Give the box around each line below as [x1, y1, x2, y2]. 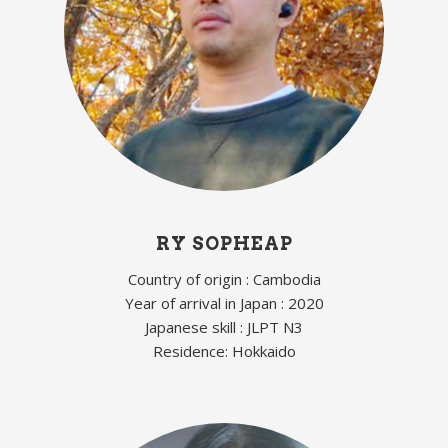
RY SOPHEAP [155, 232, 293, 254]
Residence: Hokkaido [152, 340, 296, 361]
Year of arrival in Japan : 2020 [124, 292, 324, 313]
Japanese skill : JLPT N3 [145, 316, 303, 337]
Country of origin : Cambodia [127, 268, 321, 289]
